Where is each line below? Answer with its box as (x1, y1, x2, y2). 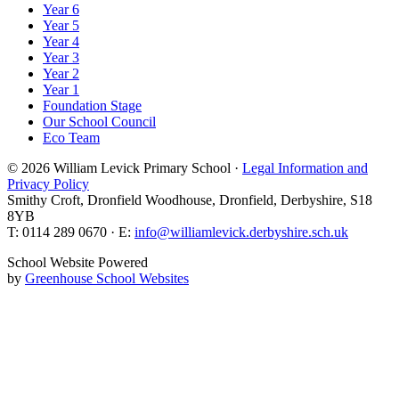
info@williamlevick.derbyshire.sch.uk (134, 224, 348, 240)
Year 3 (43, 49, 79, 65)
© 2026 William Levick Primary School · (7, 159, 242, 175)
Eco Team (43, 129, 100, 145)
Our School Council (43, 113, 156, 129)
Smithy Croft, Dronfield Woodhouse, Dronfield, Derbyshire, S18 (7, 191, 372, 208)
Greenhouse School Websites (25, 270, 189, 286)
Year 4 (43, 33, 79, 49)
